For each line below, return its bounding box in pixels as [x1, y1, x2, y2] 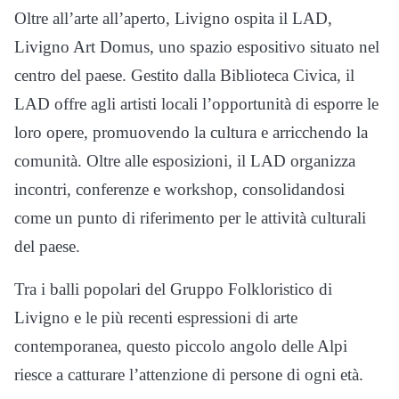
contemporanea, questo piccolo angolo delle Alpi [14, 337, 347, 356]
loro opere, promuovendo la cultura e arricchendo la [14, 123, 368, 142]
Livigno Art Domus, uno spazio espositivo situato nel [14, 37, 379, 57]
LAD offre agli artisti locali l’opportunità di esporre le [14, 94, 379, 114]
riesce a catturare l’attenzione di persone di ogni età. [14, 365, 363, 385]
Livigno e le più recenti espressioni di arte [14, 308, 297, 328]
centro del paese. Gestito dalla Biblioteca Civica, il [14, 66, 354, 85]
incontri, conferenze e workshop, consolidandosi [14, 180, 345, 199]
